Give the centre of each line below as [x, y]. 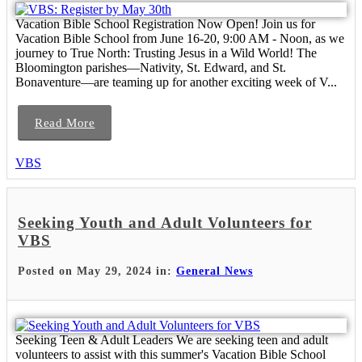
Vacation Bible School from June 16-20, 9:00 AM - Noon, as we [180, 39]
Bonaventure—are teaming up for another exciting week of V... [176, 82]
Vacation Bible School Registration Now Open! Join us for [165, 24]
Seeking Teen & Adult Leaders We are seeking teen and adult [172, 339]
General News [215, 271]
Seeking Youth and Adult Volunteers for [165, 223]
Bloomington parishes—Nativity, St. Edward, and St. [151, 68]
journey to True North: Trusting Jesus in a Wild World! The [166, 53]
